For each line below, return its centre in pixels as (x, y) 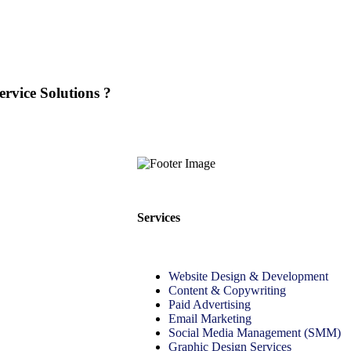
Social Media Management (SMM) (255, 333)
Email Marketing (210, 319)
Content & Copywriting (227, 291)
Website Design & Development (248, 277)
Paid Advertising (210, 305)
